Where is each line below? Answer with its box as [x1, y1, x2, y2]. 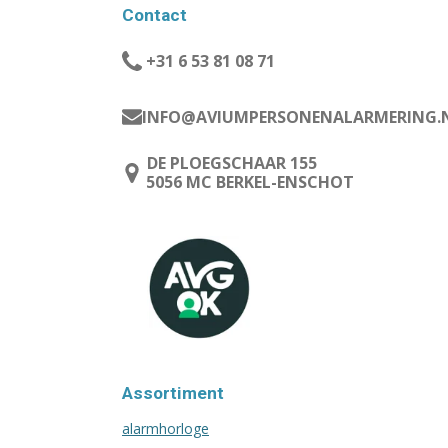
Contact [122, 5, 187, 25]
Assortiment [122, 383, 224, 403]
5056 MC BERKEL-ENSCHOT [142, 171, 354, 193]
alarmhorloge [122, 419, 209, 438]
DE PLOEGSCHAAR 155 [147, 152, 317, 174]
